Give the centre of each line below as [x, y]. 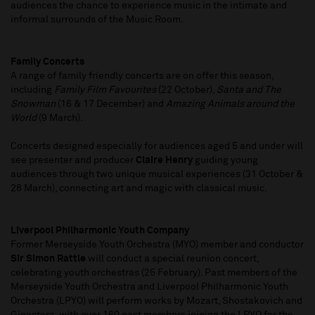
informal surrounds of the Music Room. [98, 20]
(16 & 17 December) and [112, 104]
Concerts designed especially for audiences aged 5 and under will [157, 147]
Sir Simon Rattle [48, 259]
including [32, 90]
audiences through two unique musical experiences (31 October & [157, 175]
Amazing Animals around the [230, 104]
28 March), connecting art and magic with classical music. [141, 189]
